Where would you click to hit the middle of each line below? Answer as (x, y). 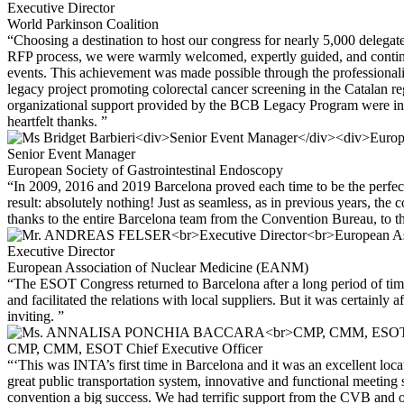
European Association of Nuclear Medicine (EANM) (158, 268)
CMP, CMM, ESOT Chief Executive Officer (135, 349)
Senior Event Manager (71, 154)
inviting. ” (36, 317)
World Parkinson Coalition (83, 24)
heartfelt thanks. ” (57, 122)
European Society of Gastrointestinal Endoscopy (145, 170)
